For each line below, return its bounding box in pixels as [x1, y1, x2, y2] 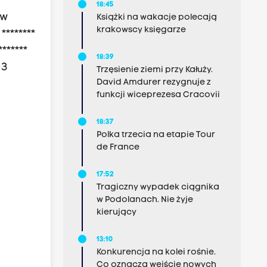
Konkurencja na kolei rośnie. [96, 248, 216, 257]
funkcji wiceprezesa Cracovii [96, 91, 220, 100]
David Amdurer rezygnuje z [96, 78, 211, 87]
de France [96, 143, 139, 152]
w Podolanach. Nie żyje [96, 195, 193, 204]
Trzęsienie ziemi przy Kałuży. [96, 66, 213, 74]
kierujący [96, 208, 136, 217]
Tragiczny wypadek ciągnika [96, 183, 219, 192]
